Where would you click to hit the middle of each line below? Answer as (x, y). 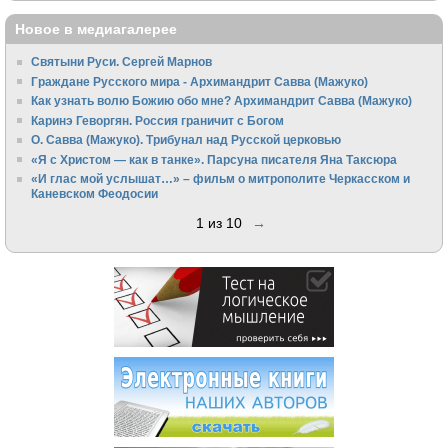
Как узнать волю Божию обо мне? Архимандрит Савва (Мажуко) (222, 101)
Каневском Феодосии (95, 194)
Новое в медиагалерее (96, 28)
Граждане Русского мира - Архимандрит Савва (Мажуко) (200, 81)
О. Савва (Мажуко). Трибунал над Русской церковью (186, 140)
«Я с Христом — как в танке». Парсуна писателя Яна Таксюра (214, 159)
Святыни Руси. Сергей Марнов (122, 62)
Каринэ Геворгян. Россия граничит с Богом (158, 120)
